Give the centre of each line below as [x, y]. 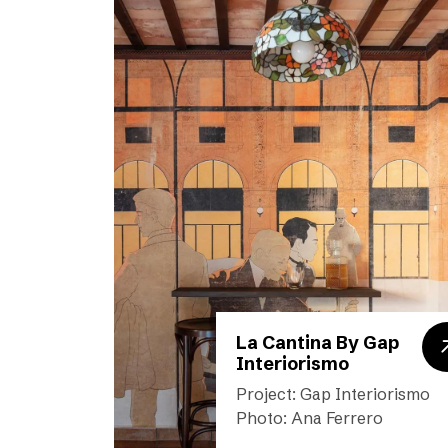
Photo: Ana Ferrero [309, 418]
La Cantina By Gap [317, 342]
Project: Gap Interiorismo [333, 394]
